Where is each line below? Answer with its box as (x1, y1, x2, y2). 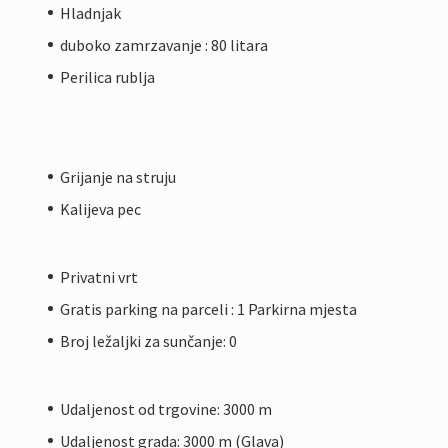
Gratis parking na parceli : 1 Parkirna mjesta (60, 298, 357, 319)
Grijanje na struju (60, 166, 176, 187)
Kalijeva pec (60, 198, 141, 219)
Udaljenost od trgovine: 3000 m (60, 398, 272, 419)
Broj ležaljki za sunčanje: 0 (60, 330, 237, 351)
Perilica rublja (60, 66, 155, 87)
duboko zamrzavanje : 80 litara (60, 34, 268, 55)
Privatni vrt (60, 266, 138, 287)
